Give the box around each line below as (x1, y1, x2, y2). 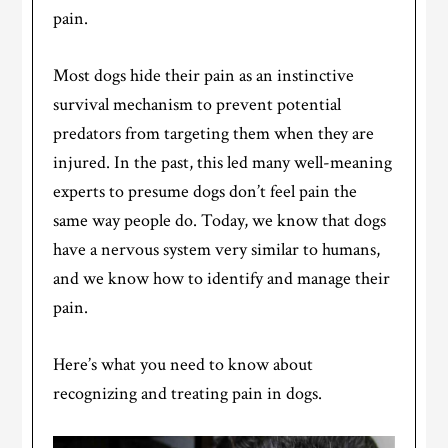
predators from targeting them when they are (53, 122, 375, 146)
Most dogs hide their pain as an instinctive (53, 64, 355, 88)
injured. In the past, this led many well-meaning (53, 151, 393, 175)
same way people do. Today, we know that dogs (53, 209, 387, 233)
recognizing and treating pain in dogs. (53, 382, 323, 406)
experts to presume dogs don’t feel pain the (53, 180, 358, 204)
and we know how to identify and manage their (53, 267, 391, 291)
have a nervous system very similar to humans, (53, 238, 381, 262)
